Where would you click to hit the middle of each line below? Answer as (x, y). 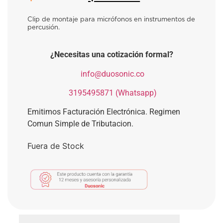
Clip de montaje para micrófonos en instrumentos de (111, 19)
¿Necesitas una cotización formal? (111, 55)
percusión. (44, 27)
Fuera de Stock (56, 146)
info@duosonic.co (112, 74)
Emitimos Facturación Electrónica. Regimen (104, 112)
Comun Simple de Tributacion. (80, 124)
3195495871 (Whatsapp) (112, 93)
